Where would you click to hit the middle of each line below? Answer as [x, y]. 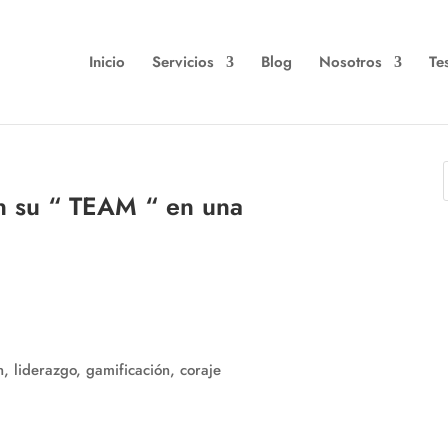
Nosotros [350, 62]
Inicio [106, 62]
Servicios [182, 62]
